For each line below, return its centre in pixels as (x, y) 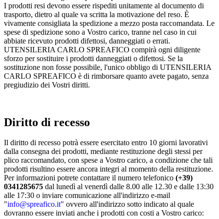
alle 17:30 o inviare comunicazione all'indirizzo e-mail (87, 196)
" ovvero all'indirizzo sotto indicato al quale (127, 204)
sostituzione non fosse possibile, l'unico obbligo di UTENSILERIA (108, 67)
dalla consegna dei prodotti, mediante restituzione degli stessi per (103, 152)
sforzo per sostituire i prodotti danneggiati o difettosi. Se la (93, 58)
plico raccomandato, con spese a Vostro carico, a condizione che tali (108, 160)
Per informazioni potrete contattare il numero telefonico (90, 178)
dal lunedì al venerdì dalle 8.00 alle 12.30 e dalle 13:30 (128, 187)
